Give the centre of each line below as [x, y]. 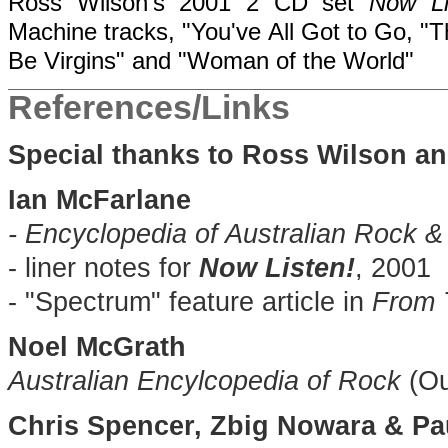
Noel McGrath [97, 347]
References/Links [149, 107]
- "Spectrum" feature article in [190, 302]
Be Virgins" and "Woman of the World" [211, 60]
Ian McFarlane [99, 200]
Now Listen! [277, 268]
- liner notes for [103, 268]
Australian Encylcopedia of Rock [204, 381]
